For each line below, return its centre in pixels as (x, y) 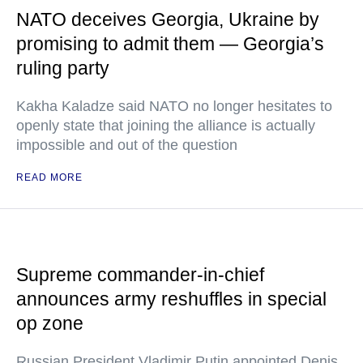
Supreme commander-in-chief (140, 275)
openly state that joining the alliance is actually (166, 126)
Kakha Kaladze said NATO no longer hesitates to (174, 106)
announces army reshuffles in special (171, 299)
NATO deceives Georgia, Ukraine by (168, 19)
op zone (50, 323)
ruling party (63, 68)
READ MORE (49, 177)
